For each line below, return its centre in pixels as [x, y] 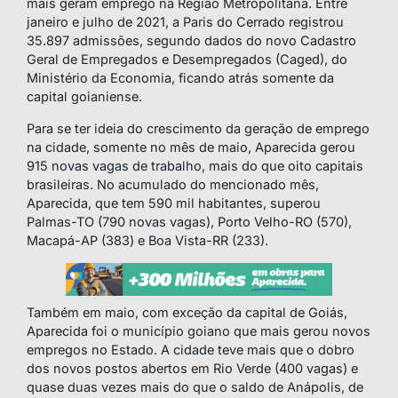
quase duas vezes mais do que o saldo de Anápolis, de [195, 387]
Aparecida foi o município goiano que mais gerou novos [199, 331]
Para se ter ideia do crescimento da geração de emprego [198, 129]
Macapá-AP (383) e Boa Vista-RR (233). [147, 241]
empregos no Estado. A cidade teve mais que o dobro [191, 350]
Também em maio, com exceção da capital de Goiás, [187, 313]
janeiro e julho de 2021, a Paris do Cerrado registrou [185, 22]
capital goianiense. [84, 97]
